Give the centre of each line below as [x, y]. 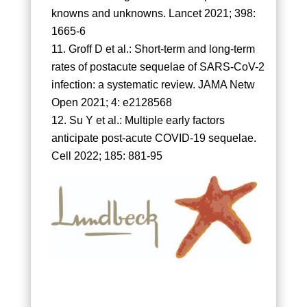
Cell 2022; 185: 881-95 [107, 156]
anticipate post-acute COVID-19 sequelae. [153, 138]
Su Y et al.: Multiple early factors [147, 121]
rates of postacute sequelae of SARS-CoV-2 [158, 67]
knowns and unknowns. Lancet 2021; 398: [153, 14]
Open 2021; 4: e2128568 [111, 103]
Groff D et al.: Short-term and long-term [161, 49]
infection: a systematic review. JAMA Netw [153, 85]
